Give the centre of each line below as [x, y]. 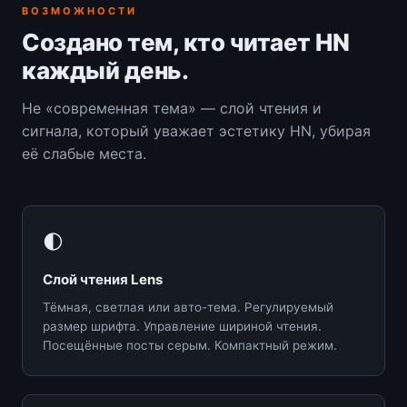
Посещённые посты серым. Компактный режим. [190, 345]
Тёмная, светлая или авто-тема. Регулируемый [188, 307]
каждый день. [105, 70]
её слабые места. [84, 153]
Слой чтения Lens [103, 279]
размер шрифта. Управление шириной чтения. [182, 326]
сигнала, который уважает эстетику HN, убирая [196, 130]
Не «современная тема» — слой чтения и [172, 108]
